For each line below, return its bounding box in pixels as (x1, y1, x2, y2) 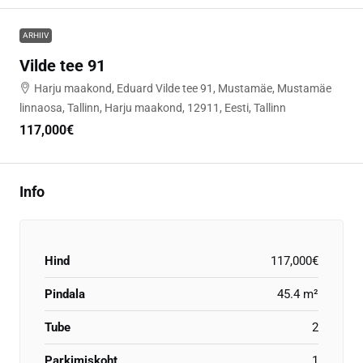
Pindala (45, 286, 85, 301)
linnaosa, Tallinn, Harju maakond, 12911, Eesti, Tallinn (19, 100, 286, 114)
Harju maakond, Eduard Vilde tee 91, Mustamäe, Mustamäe (34, 81, 331, 95)
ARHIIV (23, 30, 49, 40)
